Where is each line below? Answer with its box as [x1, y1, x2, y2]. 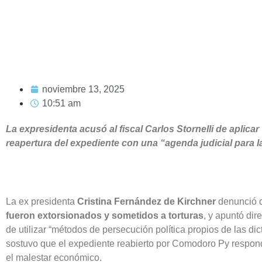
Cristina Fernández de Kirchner [77, 196, 216, 206]
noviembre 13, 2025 [42, 84, 125, 94]
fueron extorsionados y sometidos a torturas [6, 210, 204, 220]
